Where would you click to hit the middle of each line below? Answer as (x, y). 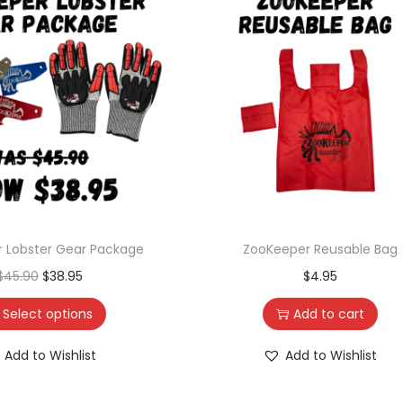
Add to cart (328, 313)
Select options (48, 313)
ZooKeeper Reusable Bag (320, 249)
